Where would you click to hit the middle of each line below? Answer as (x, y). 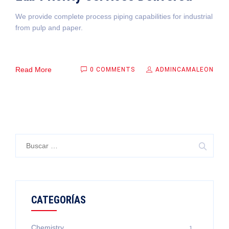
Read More (33, 69)
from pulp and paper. (49, 27)
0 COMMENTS (113, 69)
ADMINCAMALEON (184, 69)
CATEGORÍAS (59, 200)
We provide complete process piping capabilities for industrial (114, 16)
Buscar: (29, 139)
